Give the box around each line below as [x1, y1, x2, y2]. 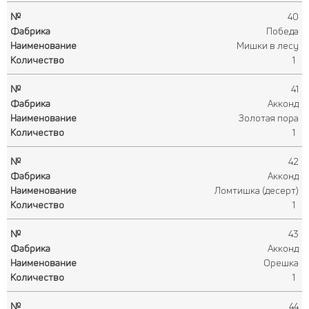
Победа [266, 24, 299, 37]
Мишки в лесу [237, 39, 299, 52]
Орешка [263, 256, 299, 269]
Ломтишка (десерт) [215, 183, 299, 197]
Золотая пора [239, 111, 299, 124]
